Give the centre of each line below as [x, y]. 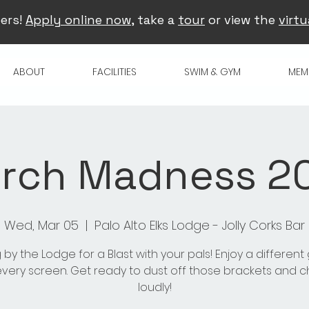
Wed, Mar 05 [41, 225]
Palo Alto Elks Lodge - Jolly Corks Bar [200, 225]
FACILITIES [115, 71]
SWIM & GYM [213, 71]
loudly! [154, 287]
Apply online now [78, 20]
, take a [154, 20]
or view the [242, 20]
